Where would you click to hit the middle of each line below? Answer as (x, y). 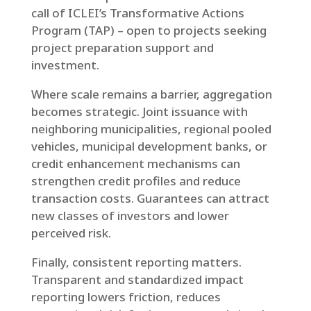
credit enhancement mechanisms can (135, 163)
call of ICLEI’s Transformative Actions (137, 13)
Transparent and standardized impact (137, 279)
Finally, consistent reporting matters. (136, 262)
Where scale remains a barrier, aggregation (151, 94)
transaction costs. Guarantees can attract (150, 198)
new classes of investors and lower (130, 216)
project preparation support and (122, 48)
